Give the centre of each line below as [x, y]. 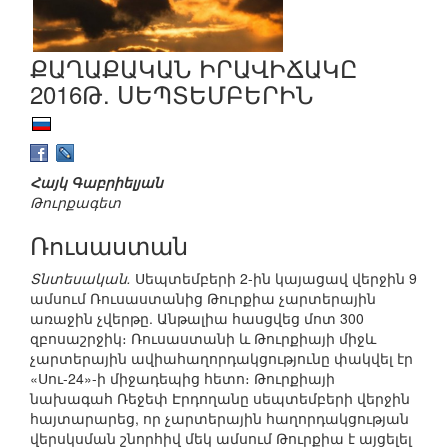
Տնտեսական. [80, 278]
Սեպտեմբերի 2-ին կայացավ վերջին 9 [274, 278]
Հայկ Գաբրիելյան [96, 182]
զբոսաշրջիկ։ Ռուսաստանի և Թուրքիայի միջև [203, 338]
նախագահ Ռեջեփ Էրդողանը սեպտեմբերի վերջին [220, 398]
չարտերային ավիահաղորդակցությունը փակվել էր [221, 358]
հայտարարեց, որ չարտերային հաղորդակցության [219, 418]
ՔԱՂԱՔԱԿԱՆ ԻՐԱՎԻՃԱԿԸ [194, 67]
